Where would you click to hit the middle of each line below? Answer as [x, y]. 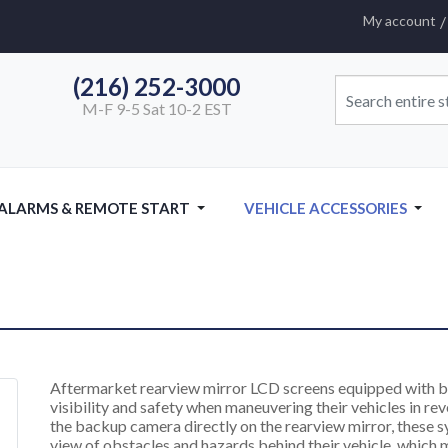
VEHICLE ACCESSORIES [325, 207]
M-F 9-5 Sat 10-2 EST [152, 109]
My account [399, 21]
